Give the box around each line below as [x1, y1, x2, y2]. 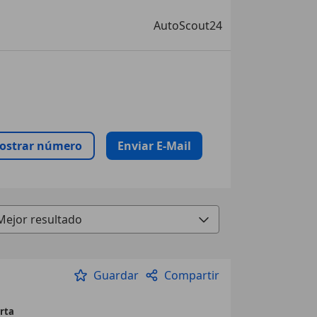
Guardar [93, 267, 139, 283]
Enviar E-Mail [117, 138, 191, 154]
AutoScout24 [153, 17, 222, 33]
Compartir [163, 267, 219, 283]
